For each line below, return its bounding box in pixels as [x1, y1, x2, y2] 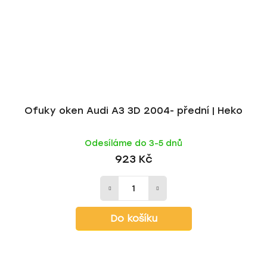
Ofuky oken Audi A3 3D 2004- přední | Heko [24, 105, 243, 116]
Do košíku [110, 213, 157, 224]
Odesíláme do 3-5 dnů [85, 138, 182, 148]
